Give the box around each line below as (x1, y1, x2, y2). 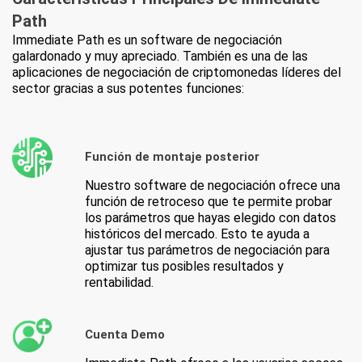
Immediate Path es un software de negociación (12, 32, 282, 48)
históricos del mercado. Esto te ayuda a (85, 225, 309, 242)
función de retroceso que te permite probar (85, 193, 332, 209)
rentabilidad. (85, 274, 154, 290)
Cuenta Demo (85, 327, 165, 343)
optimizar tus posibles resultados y (85, 258, 284, 274)
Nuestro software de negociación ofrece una (85, 177, 340, 193)
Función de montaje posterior (85, 149, 259, 165)
